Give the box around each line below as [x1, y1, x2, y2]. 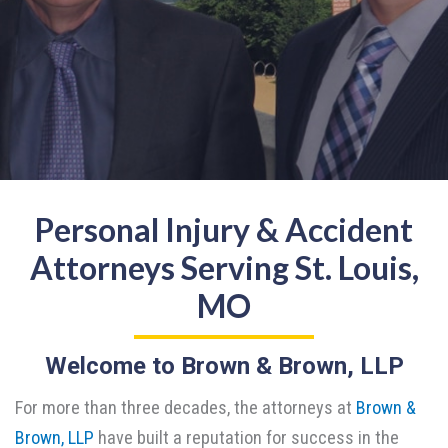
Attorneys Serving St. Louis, [29, 248, 419, 288]
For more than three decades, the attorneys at [15, 397, 356, 419]
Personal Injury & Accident [35, 210, 413, 250]
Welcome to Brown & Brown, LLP [44, 352, 404, 381]
